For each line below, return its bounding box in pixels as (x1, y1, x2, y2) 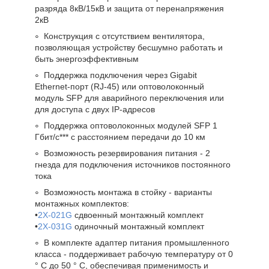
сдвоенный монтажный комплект (72, 210, 204, 220)
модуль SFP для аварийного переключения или (35, 92, 224, 103)
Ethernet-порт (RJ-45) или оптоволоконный (35, 81, 204, 91)
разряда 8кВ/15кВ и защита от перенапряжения (35, 3, 224, 13)
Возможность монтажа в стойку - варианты (44, 187, 212, 197)
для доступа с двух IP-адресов (35, 104, 155, 114)
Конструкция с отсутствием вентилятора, (44, 31, 205, 41)
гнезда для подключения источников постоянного (35, 159, 231, 169)
